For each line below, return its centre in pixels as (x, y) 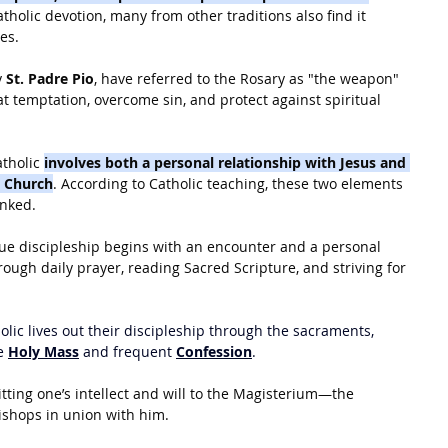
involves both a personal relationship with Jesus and (227, 162)
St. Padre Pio (50, 78)
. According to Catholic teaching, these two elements (230, 183)
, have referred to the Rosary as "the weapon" (248, 78)
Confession (214, 351)
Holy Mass (43, 351)
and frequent (127, 351)
